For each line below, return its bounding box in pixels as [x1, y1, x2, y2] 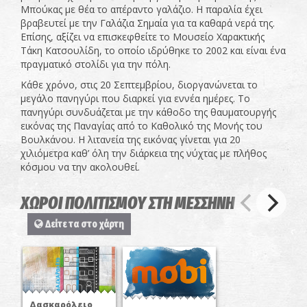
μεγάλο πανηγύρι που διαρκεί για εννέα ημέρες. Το [21, 92, 250, 106]
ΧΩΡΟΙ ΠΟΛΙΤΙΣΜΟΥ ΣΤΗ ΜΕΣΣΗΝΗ [21, 193, 234, 214]
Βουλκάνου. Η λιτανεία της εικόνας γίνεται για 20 [21, 133, 241, 147]
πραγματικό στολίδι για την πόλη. [21, 58, 171, 71]
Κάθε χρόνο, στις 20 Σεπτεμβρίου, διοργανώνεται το [21, 78, 258, 92]
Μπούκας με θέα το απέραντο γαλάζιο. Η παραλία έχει [21, 3, 262, 16]
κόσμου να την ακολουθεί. [21, 160, 140, 174]
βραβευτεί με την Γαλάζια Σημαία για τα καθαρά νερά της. [21, 16, 275, 30]
